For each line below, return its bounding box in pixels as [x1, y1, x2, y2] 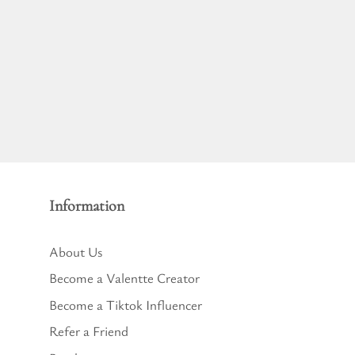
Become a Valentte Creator [49, 269, 200, 287]
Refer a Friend [49, 322, 128, 340]
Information [49, 196, 124, 216]
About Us [49, 242, 102, 261]
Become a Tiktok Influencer [49, 295, 202, 314]
